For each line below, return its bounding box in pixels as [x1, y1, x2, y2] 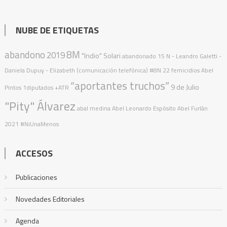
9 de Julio [170, 81, 199, 93]
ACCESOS [15, 146, 53, 160]
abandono [4, 47, 45, 62]
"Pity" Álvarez [4, 96, 75, 115]
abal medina [77, 103, 110, 113]
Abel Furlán [177, 103, 208, 113]
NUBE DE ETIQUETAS [15, 23, 99, 37]
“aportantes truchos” [70, 77, 169, 94]
